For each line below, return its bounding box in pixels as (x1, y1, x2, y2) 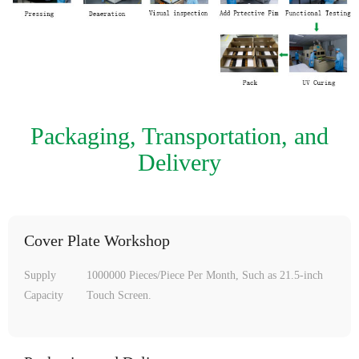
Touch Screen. (86, 288, 151, 301)
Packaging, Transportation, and (30, 122, 329, 149)
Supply (24, 268, 56, 281)
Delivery (138, 148, 221, 175)
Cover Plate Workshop (24, 231, 170, 249)
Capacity (24, 288, 63, 301)
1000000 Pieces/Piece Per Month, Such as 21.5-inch (86, 268, 323, 281)
